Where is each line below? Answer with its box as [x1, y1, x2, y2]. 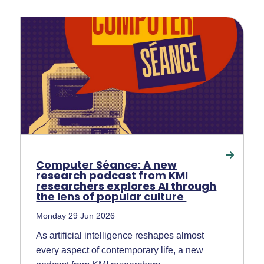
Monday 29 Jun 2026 [36, 211, 115, 221]
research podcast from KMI [36, 168, 189, 183]
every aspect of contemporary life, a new [36, 245, 204, 256]
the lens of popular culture [36, 189, 187, 204]
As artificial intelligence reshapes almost [36, 230, 204, 241]
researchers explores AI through [36, 179, 217, 194]
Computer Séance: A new [36, 157, 177, 173]
